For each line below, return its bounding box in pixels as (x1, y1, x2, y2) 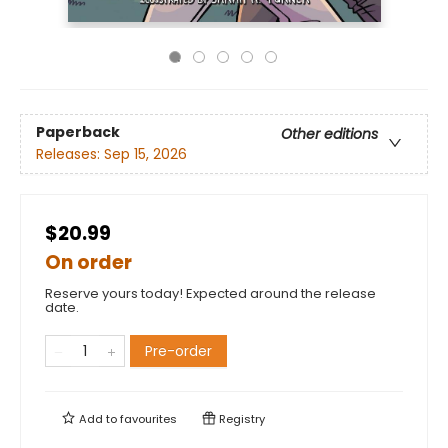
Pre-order (145, 341, 212, 361)
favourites (120, 411, 177, 427)
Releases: (36, 144, 104, 165)
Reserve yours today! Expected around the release (45, 284, 376, 303)
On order (45, 249, 132, 276)
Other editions (281, 124, 378, 145)
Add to (76, 411, 120, 427)
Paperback (36, 122, 120, 143)
